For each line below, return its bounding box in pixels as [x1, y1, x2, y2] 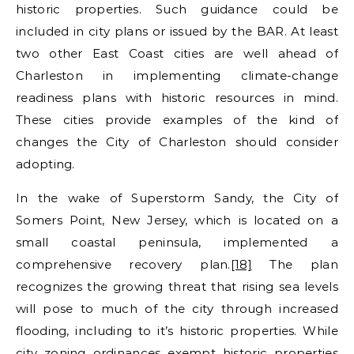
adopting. [16, 156, 75, 171]
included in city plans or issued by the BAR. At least [16, 23, 338, 39]
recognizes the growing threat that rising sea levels [16, 278, 338, 294]
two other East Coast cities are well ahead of [16, 45, 338, 61]
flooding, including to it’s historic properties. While [16, 322, 338, 338]
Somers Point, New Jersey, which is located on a [16, 212, 338, 228]
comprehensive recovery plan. [16, 256, 231, 272]
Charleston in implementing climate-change [16, 67, 338, 83]
